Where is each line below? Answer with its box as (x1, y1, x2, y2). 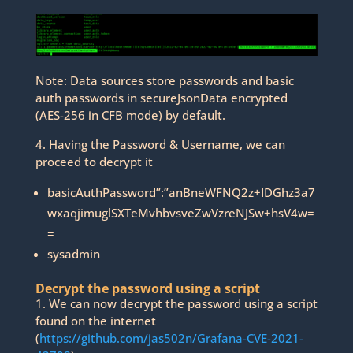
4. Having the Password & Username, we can (35, 136, 285, 153)
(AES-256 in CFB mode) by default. (35, 107, 225, 124)
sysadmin (46, 246, 100, 262)
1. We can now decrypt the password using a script (35, 295, 318, 312)
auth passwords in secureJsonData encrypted (35, 90, 288, 106)
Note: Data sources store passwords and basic (35, 72, 294, 89)
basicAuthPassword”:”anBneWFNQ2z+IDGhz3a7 (46, 184, 315, 201)
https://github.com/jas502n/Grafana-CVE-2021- (39, 330, 303, 347)
